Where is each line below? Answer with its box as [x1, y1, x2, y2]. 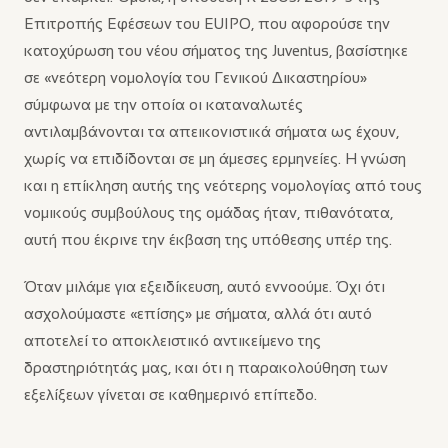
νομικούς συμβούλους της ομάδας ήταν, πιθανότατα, [24, 204, 393, 221]
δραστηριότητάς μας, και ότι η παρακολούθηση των [24, 359, 388, 376]
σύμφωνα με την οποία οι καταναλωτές [24, 96, 303, 113]
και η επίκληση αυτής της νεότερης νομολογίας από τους [24, 177, 422, 194]
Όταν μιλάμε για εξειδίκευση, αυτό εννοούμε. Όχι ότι [24, 278, 385, 295]
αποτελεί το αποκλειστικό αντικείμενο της [24, 332, 321, 349]
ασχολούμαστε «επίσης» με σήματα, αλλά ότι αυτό [24, 305, 372, 322]
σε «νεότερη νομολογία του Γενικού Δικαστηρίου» [24, 69, 367, 86]
